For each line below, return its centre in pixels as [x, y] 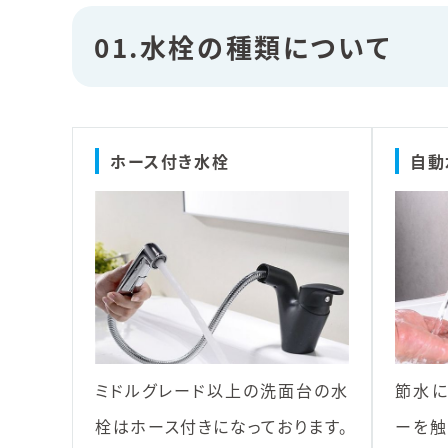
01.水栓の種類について [243, 46]
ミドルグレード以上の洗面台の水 [222, 390]
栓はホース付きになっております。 [222, 426]
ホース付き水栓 [170, 161]
